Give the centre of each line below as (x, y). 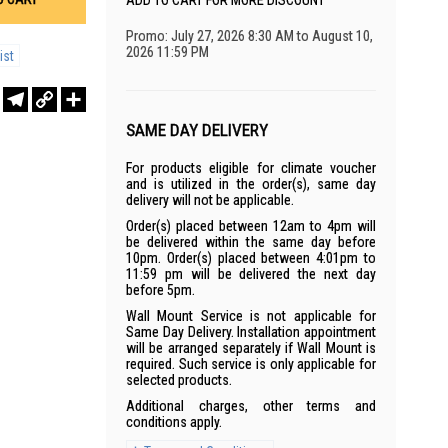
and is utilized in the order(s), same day (251, 184)
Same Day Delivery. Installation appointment (251, 332)
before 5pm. (160, 290)
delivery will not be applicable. (210, 200)
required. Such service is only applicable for (251, 364)
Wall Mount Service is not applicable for (251, 316)
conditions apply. (174, 422)
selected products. (179, 380)
